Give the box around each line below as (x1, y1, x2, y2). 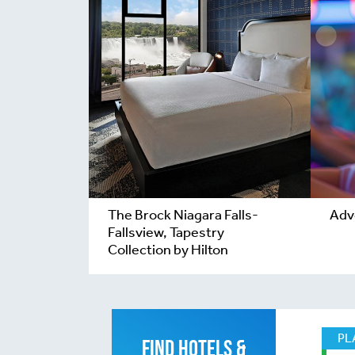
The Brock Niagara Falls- (108, 205, 258, 223)
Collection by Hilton (108, 240, 228, 258)
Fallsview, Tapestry (108, 223, 224, 241)
